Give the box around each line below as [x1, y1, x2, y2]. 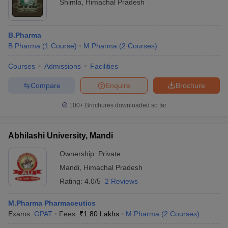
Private [98, 150, 121, 158]
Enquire [105, 81, 130, 90]
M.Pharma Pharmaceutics [8, 199, 96, 207]
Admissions [44, 62, 81, 70]
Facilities [90, 62, 118, 70]
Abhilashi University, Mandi [8, 131, 113, 140]
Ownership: [60, 150, 98, 158]
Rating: [60, 177, 84, 185]
